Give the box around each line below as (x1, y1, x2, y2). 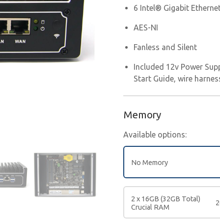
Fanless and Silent (134, 42, 197, 52)
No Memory (131, 159, 168, 167)
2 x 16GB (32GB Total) (131, 194, 200, 203)
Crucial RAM (131, 203, 169, 211)
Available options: (123, 130, 187, 139)
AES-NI (134, 23, 159, 32)
